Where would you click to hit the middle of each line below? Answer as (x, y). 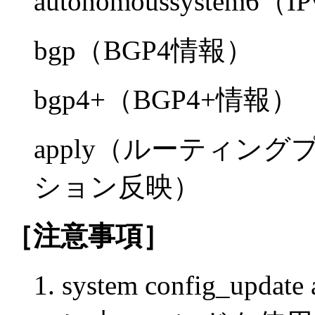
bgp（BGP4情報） (143, 50)
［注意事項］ (88, 236)
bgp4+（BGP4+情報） (166, 99)
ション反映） (117, 186)
